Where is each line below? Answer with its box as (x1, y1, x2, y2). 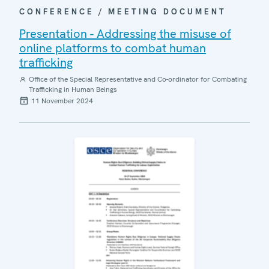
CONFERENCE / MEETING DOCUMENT (19, 6, 226, 17)
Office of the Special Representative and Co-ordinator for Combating (28, 74, 247, 84)
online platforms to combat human (19, 40, 206, 56)
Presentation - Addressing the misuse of (19, 25, 231, 41)
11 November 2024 (31, 95, 93, 106)
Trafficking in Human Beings (28, 84, 117, 94)
